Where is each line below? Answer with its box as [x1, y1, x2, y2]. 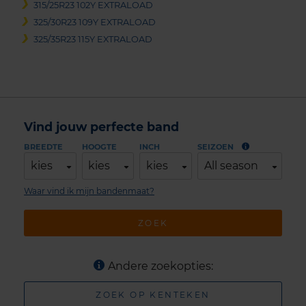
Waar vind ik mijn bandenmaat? [24, 185, 154, 196]
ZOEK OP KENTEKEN [96, 290, 210, 301]
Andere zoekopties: [107, 260, 213, 273]
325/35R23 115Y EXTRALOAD [33, 34, 153, 45]
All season [204, 158, 258, 172]
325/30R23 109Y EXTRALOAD [33, 16, 156, 27]
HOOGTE [81, 141, 117, 152]
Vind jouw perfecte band [24, 119, 179, 134]
